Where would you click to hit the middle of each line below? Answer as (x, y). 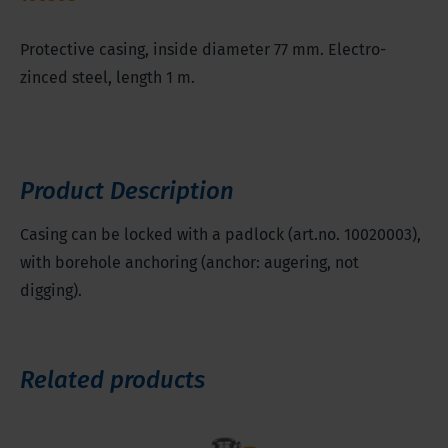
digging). (53, 291)
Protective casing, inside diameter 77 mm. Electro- (203, 50)
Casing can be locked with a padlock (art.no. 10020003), (220, 235)
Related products (112, 380)
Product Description (127, 191)
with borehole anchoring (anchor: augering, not (189, 263)
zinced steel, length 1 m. (107, 78)
